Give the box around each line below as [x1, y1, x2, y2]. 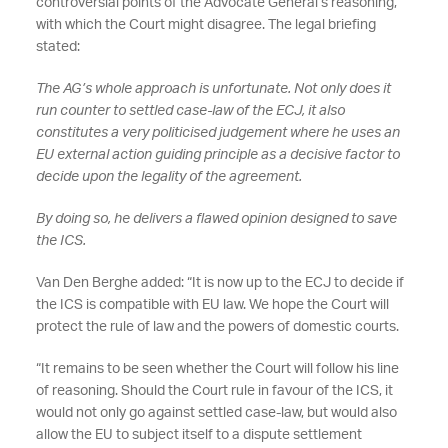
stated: [35, 40, 80, 54]
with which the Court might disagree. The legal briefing [35, 18, 376, 32]
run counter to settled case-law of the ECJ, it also [35, 104, 345, 118]
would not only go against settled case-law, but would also [35, 406, 397, 420]
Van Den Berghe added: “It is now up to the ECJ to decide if [35, 276, 404, 290]
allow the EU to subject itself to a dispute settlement [35, 428, 362, 442]
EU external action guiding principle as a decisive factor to [35, 148, 400, 162]
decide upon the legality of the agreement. [35, 170, 302, 184]
